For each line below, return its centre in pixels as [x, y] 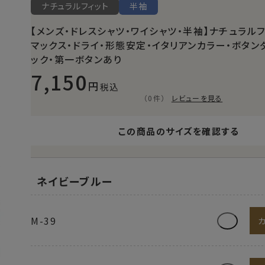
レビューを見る [197, 98]
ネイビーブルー [75, 181]
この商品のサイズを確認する [179, 131]
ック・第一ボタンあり [76, 59]
